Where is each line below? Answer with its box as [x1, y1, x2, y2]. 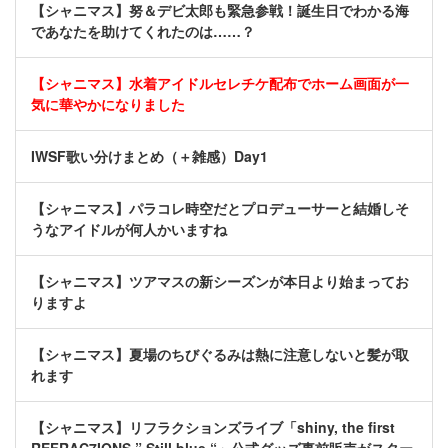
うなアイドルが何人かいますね [31, 219, 227, 240]
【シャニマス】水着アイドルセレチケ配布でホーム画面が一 [31, 73, 409, 94]
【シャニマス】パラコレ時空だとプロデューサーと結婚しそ [31, 198, 409, 219]
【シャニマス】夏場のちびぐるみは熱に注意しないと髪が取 [31, 344, 409, 365]
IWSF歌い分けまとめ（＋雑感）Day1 [31, 146, 268, 167]
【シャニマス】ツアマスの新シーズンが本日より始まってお [31, 271, 409, 292]
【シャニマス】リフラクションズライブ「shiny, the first [31, 417, 395, 438]
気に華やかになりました [31, 94, 185, 115]
